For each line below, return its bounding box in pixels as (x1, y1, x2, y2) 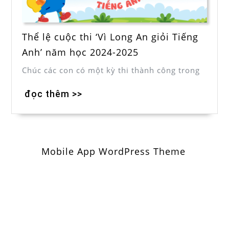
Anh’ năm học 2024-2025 (22, 45, 139, 58)
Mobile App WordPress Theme (41, 145, 186, 158)
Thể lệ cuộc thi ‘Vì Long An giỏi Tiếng (22, 30, 198, 43)
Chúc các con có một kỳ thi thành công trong (22, 64, 200, 75)
